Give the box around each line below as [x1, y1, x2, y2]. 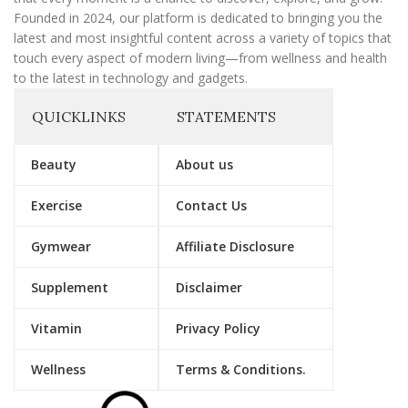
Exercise [31, 197, 82, 215]
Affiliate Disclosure [176, 238, 295, 256]
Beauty [31, 156, 76, 174]
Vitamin [31, 320, 82, 338]
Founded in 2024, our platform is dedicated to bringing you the [14, 9, 382, 27]
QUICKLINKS [32, 107, 126, 127]
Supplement [31, 279, 108, 297]
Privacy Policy [176, 320, 261, 338]
